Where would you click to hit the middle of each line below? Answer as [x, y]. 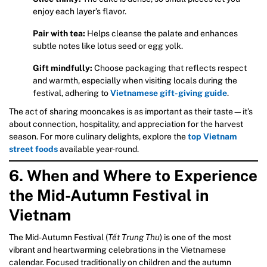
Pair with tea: [59, 33]
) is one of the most [195, 237]
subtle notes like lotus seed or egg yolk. [108, 46]
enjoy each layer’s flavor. [80, 11]
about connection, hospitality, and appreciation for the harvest [126, 124]
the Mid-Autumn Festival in [109, 195]
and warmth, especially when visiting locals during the [135, 80]
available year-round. [98, 149]
